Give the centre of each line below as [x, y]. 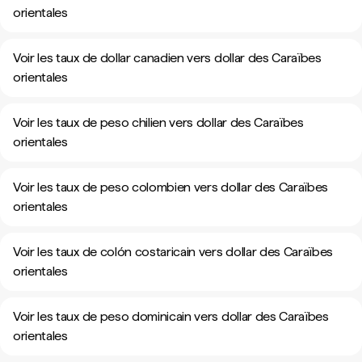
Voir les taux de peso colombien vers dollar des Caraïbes [171, 187]
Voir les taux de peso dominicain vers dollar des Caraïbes [171, 316]
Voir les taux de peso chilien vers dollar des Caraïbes [158, 122]
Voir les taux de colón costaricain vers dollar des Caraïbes [173, 252]
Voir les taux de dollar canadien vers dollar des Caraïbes [167, 58]
